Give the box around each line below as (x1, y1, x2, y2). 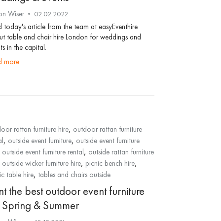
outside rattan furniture (88, 147, 154, 157)
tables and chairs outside (37, 170, 110, 180)
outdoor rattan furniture (73, 124, 142, 134)
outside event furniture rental (1, 147, 84, 157)
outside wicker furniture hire (1, 158, 81, 168)
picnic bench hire (85, 158, 135, 168)
